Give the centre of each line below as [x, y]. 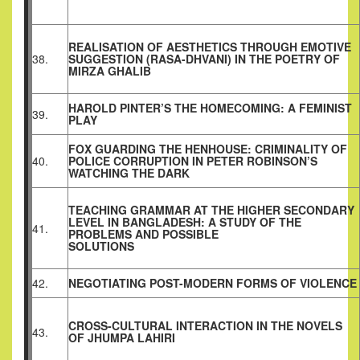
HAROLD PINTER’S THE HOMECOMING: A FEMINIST [210, 108]
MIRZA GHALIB [110, 71]
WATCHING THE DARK [129, 173]
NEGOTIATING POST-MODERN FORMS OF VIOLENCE [213, 283]
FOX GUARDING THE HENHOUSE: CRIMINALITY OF [208, 149]
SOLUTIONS [101, 246]
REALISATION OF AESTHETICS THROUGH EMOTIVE [210, 47]
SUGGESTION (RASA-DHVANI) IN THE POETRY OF [204, 59]
